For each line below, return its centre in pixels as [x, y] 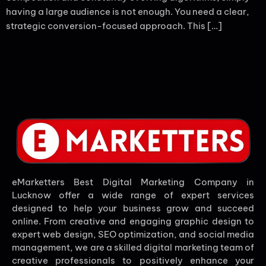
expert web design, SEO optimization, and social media [133, 235]
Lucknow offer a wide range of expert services [133, 195]
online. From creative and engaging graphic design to [133, 221]
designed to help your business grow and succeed [133, 208]
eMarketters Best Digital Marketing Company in [133, 182]
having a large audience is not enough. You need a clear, [128, 12]
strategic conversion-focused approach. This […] [114, 26]
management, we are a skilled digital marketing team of [133, 248]
